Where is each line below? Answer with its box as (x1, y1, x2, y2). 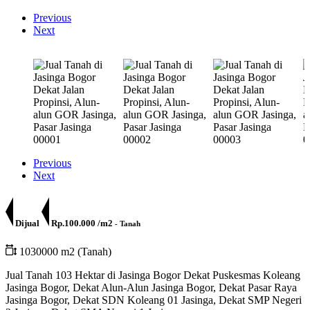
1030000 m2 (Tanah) (17, 246, 111, 258)
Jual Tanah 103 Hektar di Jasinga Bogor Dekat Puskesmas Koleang (6, 269, 300, 282)
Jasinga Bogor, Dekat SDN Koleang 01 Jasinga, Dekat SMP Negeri (6, 294, 302, 307)
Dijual (13, 218, 42, 229)
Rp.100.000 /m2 (49, 218, 113, 229)
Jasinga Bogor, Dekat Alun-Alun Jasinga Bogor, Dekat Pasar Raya (6, 282, 297, 294)
